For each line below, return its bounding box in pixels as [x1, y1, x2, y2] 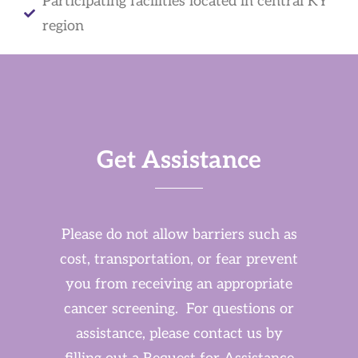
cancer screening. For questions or [64, 300, 294, 317]
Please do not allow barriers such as [61, 226, 297, 243]
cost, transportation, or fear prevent [60, 251, 298, 268]
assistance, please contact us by [75, 325, 283, 342]
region [42, 18, 84, 34]
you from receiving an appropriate [66, 276, 292, 292]
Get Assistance [97, 146, 261, 175]
